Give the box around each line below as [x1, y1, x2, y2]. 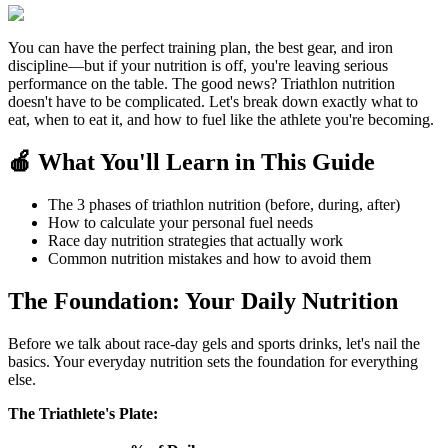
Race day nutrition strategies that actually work [48, 231, 343, 249]
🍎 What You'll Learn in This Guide [8, 149, 375, 176]
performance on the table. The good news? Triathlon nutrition [8, 75, 395, 93]
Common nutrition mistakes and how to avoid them [48, 249, 371, 267]
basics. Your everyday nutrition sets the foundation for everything [8, 352, 418, 370]
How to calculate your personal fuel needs [48, 213, 313, 231]
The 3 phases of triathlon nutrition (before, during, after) [48, 195, 400, 213]
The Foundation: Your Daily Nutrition [8, 287, 398, 314]
